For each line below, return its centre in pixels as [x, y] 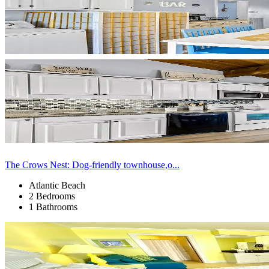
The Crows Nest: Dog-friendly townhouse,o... [92, 165]
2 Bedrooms [52, 196]
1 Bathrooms [53, 207]
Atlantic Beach [57, 185]
